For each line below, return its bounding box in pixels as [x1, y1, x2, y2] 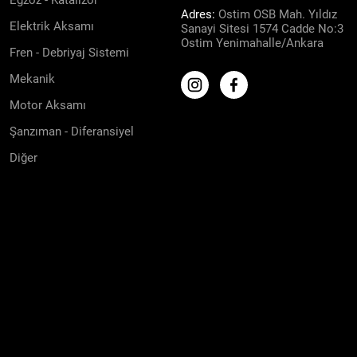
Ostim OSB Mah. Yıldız [218, 7, 337, 22]
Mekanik [10, 72, 55, 86]
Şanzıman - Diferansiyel [10, 124, 134, 139]
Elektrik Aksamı [10, 19, 94, 33]
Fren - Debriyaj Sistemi [10, 45, 129, 60]
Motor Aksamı [10, 98, 86, 112]
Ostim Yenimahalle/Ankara [180, 36, 324, 50]
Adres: [180, 7, 218, 22]
